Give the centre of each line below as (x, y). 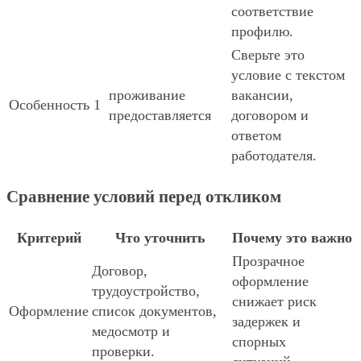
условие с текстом (288, 75)
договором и (270, 116)
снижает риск (274, 302)
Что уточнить (160, 238)
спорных (259, 342)
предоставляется (160, 116)
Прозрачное (268, 261)
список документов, (154, 311)
